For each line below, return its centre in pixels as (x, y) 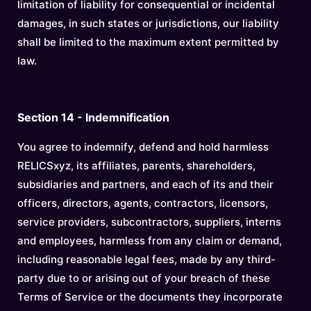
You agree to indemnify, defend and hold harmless (143, 147)
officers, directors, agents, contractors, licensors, (143, 203)
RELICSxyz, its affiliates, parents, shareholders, (136, 166)
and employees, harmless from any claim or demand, (150, 241)
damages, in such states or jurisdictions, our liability (148, 23)
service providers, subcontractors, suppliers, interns (149, 222)
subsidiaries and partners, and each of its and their (145, 184)
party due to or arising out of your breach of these (144, 278)
